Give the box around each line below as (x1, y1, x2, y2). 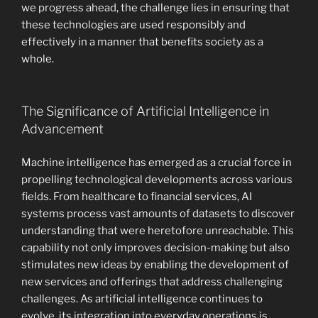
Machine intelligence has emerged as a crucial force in (21, 155, 292, 169)
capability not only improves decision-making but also (21, 241, 290, 254)
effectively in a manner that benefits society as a (21, 35, 263, 48)
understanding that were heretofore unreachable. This (21, 224, 294, 237)
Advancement (21, 121, 104, 137)
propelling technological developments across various (21, 172, 292, 186)
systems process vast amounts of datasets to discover (21, 207, 295, 220)
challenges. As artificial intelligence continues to (21, 292, 263, 305)
